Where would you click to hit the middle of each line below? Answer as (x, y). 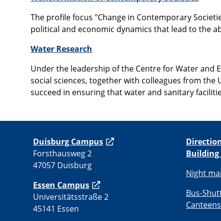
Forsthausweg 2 (62, 154)
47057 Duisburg (62, 166)
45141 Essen (56, 209)
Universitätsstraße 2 (71, 197)
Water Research (61, 49)
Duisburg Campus (68, 142)
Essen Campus (61, 185)
